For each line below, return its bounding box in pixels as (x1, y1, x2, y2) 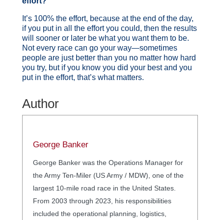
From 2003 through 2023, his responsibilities (32, 196, 171, 205)
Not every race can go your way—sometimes (22, 43, 177, 52)
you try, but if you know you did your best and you (22, 63, 192, 72)
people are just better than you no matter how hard (22, 53, 196, 62)
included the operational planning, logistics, (32, 209, 166, 218)
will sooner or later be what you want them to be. (22, 33, 189, 42)
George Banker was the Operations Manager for (32, 158, 183, 166)
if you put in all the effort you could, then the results (22, 24, 197, 32)
